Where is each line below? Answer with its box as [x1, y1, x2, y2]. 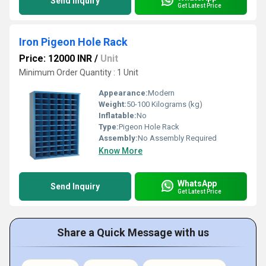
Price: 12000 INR [19, 53, 92, 64]
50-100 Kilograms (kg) [126, 100, 202, 109]
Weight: [99, 100, 126, 109]
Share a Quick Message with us [57, 226, 209, 239]
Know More [99, 146, 142, 156]
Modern [148, 88, 175, 97]
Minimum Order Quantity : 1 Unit [19, 68, 138, 77]
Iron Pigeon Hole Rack [19, 36, 128, 48]
